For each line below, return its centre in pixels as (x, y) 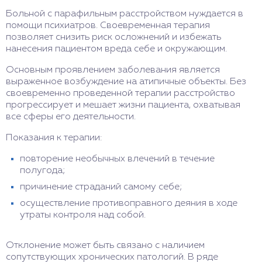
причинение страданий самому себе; (101, 187)
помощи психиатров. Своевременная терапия (108, 26)
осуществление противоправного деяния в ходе (129, 204)
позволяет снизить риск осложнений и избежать (113, 37)
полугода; (43, 171)
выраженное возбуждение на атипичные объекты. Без (126, 82)
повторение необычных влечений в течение (117, 159)
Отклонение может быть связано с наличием (105, 246)
